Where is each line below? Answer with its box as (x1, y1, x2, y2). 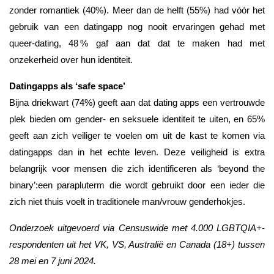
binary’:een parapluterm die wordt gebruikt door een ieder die (9, 180, 265, 190)
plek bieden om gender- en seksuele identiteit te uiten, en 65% (9, 114, 265, 124)
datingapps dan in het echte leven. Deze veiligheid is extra (9, 147, 265, 157)
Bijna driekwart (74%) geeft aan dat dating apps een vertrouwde (9, 98, 265, 108)
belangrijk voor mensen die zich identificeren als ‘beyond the (9, 164, 265, 174)
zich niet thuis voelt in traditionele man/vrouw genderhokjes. (9, 197, 245, 207)
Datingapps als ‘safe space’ (9, 81, 125, 91)
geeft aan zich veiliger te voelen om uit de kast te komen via (9, 131, 265, 141)
